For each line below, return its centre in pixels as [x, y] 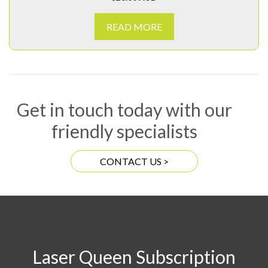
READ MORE [134, 27]
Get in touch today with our [124, 110]
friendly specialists [124, 131]
